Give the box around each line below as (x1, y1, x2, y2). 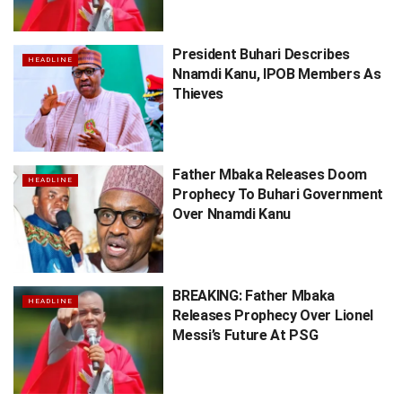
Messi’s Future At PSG (172, 326, 319, 344)
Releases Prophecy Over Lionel (172, 306, 373, 324)
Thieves (172, 84, 223, 102)
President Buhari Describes (172, 45, 350, 63)
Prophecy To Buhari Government (172, 186, 383, 204)
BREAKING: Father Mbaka (172, 286, 336, 304)
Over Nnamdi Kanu (172, 205, 292, 223)
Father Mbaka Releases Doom (172, 166, 367, 184)
